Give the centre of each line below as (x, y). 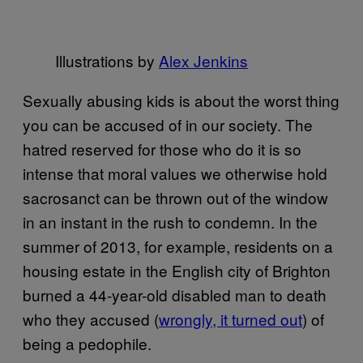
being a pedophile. (87, 343)
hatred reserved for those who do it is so (162, 148)
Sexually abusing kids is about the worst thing (181, 100)
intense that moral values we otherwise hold (175, 173)
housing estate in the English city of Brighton (177, 270)
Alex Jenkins (203, 60)
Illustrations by (107, 60)
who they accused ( (91, 318)
